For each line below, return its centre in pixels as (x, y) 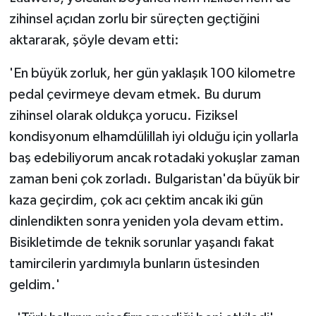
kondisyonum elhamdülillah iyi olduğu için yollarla (153, 137)
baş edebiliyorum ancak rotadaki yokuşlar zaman (154, 158)
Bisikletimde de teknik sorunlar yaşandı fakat (141, 243)
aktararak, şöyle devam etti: (94, 41)
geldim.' (34, 285)
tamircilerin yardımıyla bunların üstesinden (134, 264)
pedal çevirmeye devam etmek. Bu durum (135, 95)
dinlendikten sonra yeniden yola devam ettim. (146, 222)
